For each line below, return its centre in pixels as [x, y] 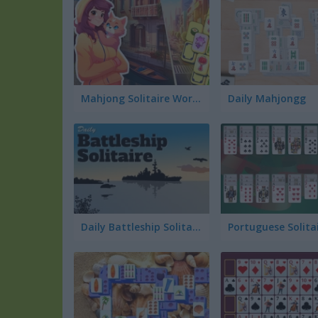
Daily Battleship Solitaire [197, 226]
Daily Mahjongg [267, 99]
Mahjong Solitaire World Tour [197, 99]
